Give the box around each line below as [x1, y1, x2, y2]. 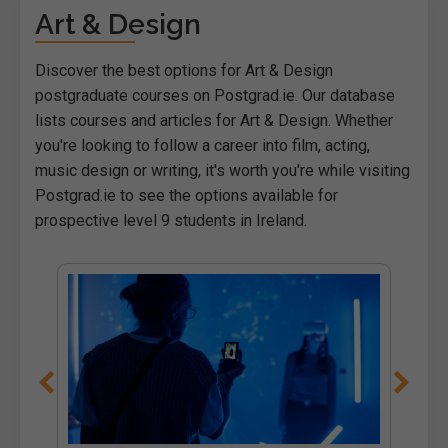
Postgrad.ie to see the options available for [35, 185, 338, 205]
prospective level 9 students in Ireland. [35, 210, 307, 230]
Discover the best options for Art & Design [35, 60, 333, 80]
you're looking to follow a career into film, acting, [35, 135, 370, 155]
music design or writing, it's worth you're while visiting [35, 160, 410, 180]
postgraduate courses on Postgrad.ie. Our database [35, 85, 395, 105]
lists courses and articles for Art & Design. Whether [35, 110, 393, 130]
